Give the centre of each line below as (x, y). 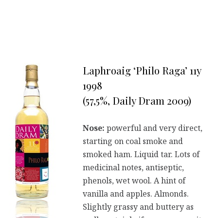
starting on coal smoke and (133, 141)
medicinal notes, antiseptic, (133, 167)
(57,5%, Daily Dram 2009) (137, 100)
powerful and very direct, (154, 128)
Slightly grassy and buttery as (138, 207)
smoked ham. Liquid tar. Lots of (141, 154)
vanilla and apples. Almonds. (136, 193)
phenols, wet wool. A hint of (134, 180)
